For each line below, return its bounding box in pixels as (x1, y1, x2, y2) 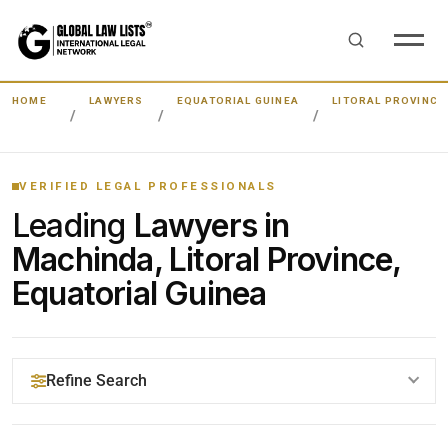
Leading (12, 206, 134, 245)
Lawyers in (133, 206, 290, 245)
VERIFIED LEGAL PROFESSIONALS (19, 179, 277, 193)
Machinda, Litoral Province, (12, 240, 401, 279)
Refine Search (46, 371, 147, 390)
